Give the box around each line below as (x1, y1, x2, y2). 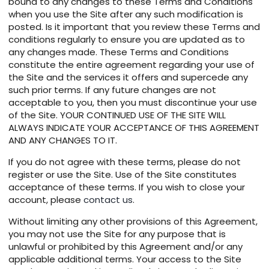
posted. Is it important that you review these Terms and (8, 20, 260, 34)
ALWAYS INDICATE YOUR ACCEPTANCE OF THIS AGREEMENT (8, 121, 259, 134)
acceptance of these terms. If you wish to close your (8, 181, 245, 194)
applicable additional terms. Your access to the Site (8, 253, 241, 266)
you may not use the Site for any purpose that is (8, 228, 226, 241)
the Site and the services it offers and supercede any (8, 71, 248, 84)
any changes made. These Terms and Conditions (8, 46, 229, 59)
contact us (83, 193, 133, 207)
